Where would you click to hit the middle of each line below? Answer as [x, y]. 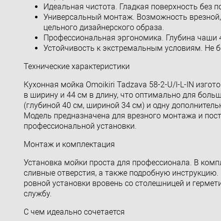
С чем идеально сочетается [74, 212]
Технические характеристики [77, 66]
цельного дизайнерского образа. [104, 27]
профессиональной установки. [80, 126]
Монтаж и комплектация [69, 144]
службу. [38, 193]
